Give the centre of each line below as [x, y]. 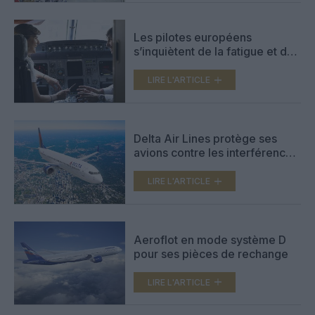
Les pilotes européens [193, 38]
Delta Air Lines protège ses [205, 139]
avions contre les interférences [216, 153]
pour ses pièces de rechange [211, 253]
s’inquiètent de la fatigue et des [217, 52]
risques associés [178, 66]
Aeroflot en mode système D [210, 239]
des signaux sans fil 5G [194, 167]
